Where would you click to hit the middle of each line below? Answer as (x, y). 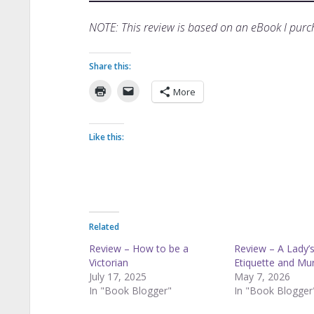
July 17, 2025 (117, 276)
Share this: (110, 66)
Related (104, 226)
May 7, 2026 (262, 276)
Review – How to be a (138, 248)
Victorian (108, 262)
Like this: (106, 137)
